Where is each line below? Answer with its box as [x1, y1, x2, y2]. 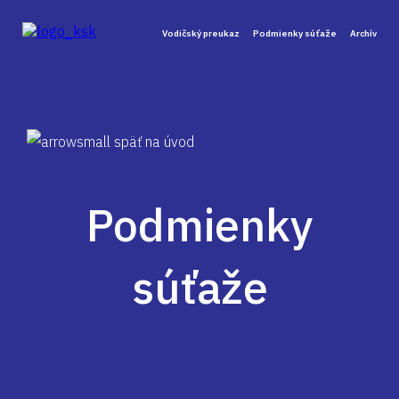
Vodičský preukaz [162, 28, 240, 39]
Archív [350, 28, 377, 39]
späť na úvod [110, 133, 194, 151]
